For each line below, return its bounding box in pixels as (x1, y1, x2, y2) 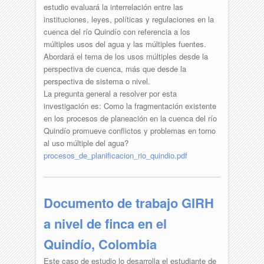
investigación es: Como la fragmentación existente (43, 100, 216, 111)
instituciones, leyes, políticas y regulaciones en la (43, 13, 214, 25)
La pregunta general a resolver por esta (43, 87, 177, 99)
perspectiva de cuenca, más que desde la (43, 62, 186, 74)
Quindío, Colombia (43, 234, 157, 253)
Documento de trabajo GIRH (43, 193, 214, 212)
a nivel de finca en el (43, 213, 167, 233)
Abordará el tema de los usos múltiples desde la (43, 50, 208, 62)
